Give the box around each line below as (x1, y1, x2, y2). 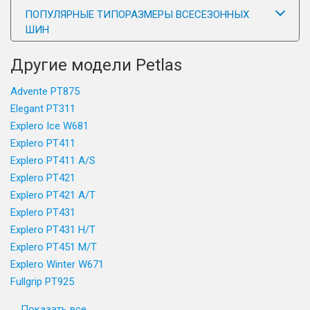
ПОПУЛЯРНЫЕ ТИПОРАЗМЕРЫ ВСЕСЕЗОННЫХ (25, 8, 249, 21)
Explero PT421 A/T (10, 189, 95, 201)
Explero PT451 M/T (10, 241, 97, 253)
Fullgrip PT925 (10, 275, 74, 288)
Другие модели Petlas (10, 55, 182, 75)
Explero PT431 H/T (10, 224, 95, 236)
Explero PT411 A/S (10, 154, 95, 167)
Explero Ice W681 (10, 120, 89, 132)
